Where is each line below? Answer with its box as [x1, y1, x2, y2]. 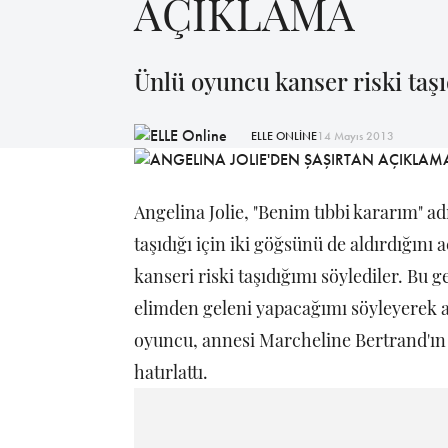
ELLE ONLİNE [251, 127, 317, 144]
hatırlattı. [134, 360, 208, 385]
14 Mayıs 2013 [317, 127, 394, 144]
